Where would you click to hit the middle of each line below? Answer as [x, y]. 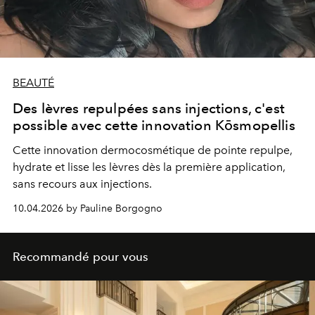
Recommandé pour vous [81, 257]
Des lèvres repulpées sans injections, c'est [149, 109]
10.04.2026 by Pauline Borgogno [88, 209]
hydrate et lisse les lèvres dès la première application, [149, 167]
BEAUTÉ [33, 83]
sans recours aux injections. [82, 184]
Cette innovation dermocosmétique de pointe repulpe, [153, 150]
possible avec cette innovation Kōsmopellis [154, 126]
